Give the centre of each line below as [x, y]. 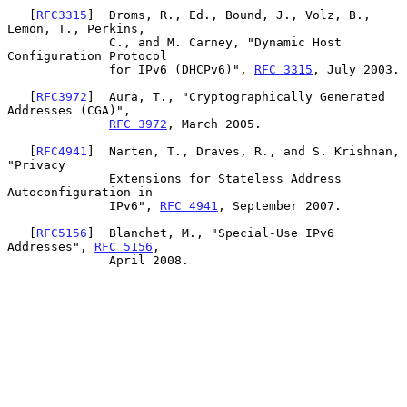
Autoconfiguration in [80, 192]
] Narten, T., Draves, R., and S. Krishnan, [243, 151]
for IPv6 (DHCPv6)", [182, 69]
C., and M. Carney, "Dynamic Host [58, 42]
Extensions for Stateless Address [58, 178]
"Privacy [36, 164]
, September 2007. [280, 205]
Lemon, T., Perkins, [76, 28]
